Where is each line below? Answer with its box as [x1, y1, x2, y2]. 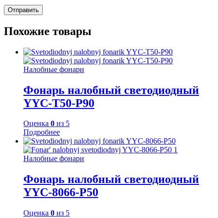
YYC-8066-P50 [23, 186, 98, 199]
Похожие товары [4, 24, 91, 37]
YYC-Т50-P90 [23, 96, 94, 109]
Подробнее [23, 128, 60, 137]
